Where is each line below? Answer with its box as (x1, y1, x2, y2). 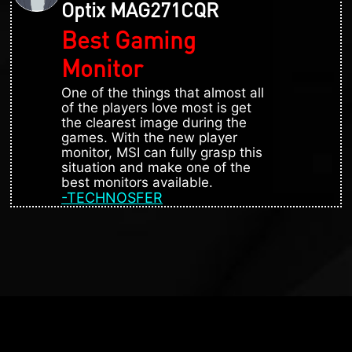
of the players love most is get (61, 99, 251, 115)
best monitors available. (61, 174, 213, 190)
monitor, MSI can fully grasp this (61, 144, 262, 160)
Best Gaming (61, 24, 196, 54)
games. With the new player (61, 129, 237, 145)
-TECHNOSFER (61, 189, 163, 206)
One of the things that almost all (61, 84, 264, 101)
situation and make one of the (61, 159, 251, 175)
